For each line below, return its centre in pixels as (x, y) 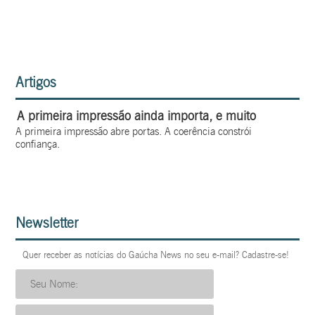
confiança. (38, 144)
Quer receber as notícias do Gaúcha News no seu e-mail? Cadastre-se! (156, 255)
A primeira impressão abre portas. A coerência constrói (134, 132)
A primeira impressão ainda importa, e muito (137, 116)
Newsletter (47, 223)
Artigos (36, 83)
